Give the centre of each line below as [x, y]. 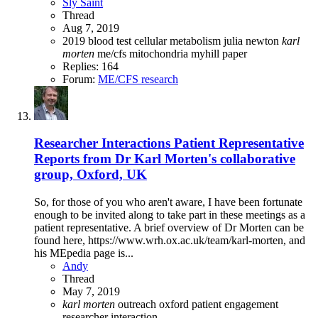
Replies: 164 [91, 66]
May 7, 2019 [91, 291]
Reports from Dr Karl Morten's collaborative [165, 159]
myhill [207, 53]
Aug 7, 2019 [91, 28]
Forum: [80, 79]
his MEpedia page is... [84, 253]
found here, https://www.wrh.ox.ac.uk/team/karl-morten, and [170, 240]
